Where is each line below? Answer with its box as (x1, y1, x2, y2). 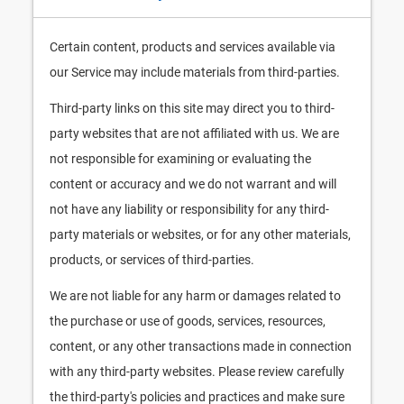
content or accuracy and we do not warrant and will (50, 177, 336, 191)
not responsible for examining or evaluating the (50, 151, 311, 166)
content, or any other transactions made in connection (50, 339, 352, 353)
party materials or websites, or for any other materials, (50, 227, 351, 242)
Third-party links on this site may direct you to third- (50, 101, 335, 115)
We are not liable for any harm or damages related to (50, 289, 341, 303)
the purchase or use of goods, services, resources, (50, 314, 326, 328)
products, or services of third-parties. (50, 252, 254, 267)
